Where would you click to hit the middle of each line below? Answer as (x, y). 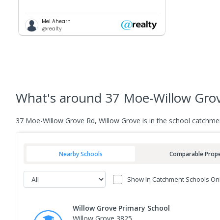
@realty (52, 29)
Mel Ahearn (56, 22)
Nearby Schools (81, 153)
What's (38, 98)
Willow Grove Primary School (121, 208)
